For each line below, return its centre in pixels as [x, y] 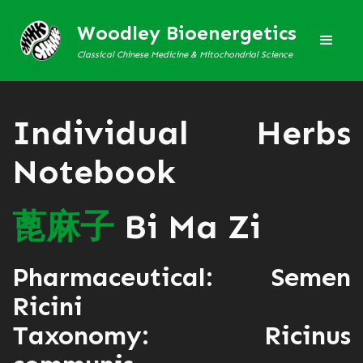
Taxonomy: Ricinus [181, 335]
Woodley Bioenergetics [187, 32]
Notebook [94, 172]
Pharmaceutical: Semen [181, 277]
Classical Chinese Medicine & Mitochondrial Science [185, 54]
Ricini [47, 306]
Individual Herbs [181, 133]
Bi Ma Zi [188, 227]
